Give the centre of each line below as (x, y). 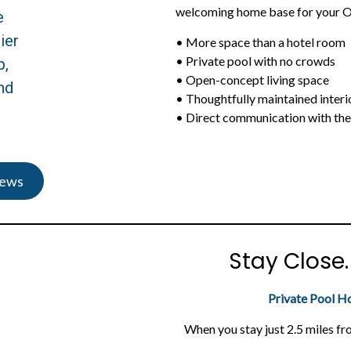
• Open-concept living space (252, 80)
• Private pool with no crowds (255, 61)
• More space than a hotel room (261, 42)
